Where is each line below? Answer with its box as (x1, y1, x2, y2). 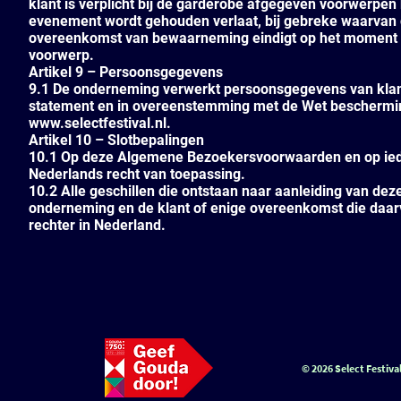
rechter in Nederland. (29, 217, 166, 234)
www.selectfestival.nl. (29, 115, 171, 132)
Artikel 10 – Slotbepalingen (29, 132, 204, 149)
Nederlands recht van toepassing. (29, 166, 245, 183)
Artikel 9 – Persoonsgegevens (29, 64, 223, 81)
